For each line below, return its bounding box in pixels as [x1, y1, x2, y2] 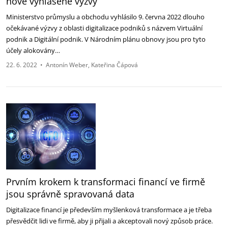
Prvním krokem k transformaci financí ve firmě [6, 176, 205, 188]
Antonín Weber [46, 61, 88, 69]
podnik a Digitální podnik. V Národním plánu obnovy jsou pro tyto [6, 35, 206, 44]
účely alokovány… [6, 46, 62, 55]
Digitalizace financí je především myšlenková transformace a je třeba [6, 205, 212, 214]
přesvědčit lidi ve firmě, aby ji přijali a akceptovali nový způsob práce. [6, 216, 213, 225]
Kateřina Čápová [91, 61, 138, 69]
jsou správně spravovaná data [6, 188, 134, 200]
